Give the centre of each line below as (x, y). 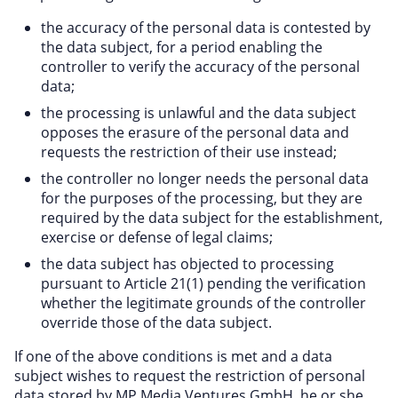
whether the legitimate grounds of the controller (203, 303)
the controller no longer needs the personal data (205, 179)
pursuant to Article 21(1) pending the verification (203, 283)
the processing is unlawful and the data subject (199, 113)
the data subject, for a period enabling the (182, 47)
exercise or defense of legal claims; (157, 237)
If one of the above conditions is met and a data (173, 356)
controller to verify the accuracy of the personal (200, 67)
